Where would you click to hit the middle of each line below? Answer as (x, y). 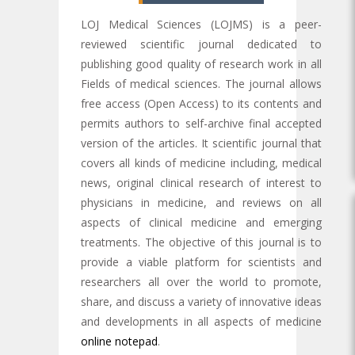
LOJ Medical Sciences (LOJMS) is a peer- (201, 24)
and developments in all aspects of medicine (201, 321)
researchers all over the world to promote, (201, 281)
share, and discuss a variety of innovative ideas (201, 301)
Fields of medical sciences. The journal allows (201, 83)
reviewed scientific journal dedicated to (201, 44)
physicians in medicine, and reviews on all (201, 202)
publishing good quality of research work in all (201, 63)
